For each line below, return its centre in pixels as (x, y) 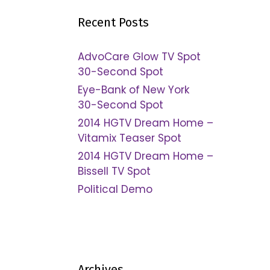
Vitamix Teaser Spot (129, 138)
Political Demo (115, 189)
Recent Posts (113, 22)
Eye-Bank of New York (133, 90)
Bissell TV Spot (114, 171)
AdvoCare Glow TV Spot (139, 57)
